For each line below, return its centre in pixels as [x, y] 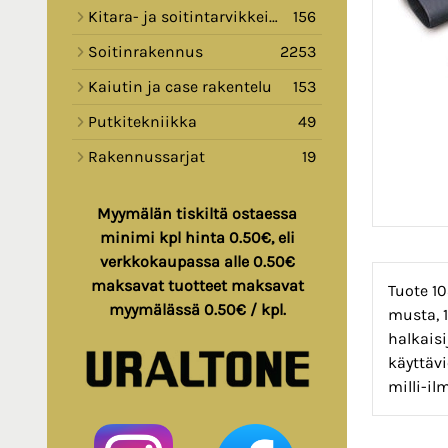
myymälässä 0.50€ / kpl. [197, 310]
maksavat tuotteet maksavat [197, 286]
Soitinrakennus [145, 52]
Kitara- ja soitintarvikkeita [178, 17]
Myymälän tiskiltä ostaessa [197, 214]
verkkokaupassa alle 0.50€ [197, 262]
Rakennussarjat [146, 157]
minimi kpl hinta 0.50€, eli [197, 238]
